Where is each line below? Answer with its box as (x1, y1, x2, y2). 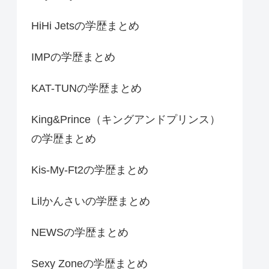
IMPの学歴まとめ (31, 50, 115, 63)
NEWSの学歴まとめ (31, 226, 128, 238)
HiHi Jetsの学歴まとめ (31, 19, 139, 32)
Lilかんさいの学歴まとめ (31, 195, 150, 207)
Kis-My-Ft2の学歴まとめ (31, 163, 148, 176)
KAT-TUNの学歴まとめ (31, 82, 142, 94)
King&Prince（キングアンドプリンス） (31, 113, 220, 125)
